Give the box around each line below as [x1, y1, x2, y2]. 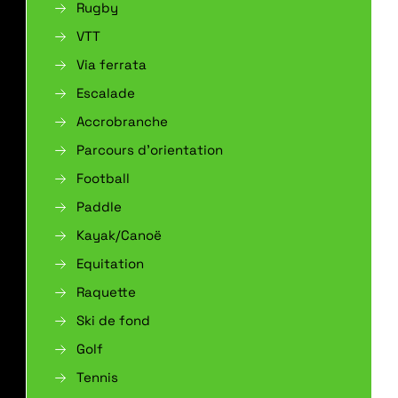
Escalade [76, 84, 135, 101]
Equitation [76, 255, 144, 272]
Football [76, 170, 130, 187]
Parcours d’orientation [76, 141, 223, 158]
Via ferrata [76, 56, 147, 73]
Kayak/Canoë [76, 227, 162, 243]
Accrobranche [76, 113, 168, 130]
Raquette [76, 283, 136, 300]
